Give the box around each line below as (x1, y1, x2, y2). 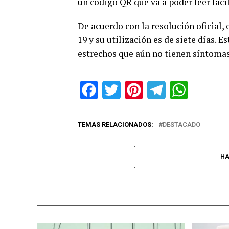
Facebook (98, 85, 133, 95)
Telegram (166, 85, 199, 95)
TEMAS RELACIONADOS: (78, 121, 153, 129)
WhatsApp (188, 85, 225, 95)
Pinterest (143, 85, 176, 95)
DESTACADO (163, 121, 200, 129)
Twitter (121, 85, 146, 95)
